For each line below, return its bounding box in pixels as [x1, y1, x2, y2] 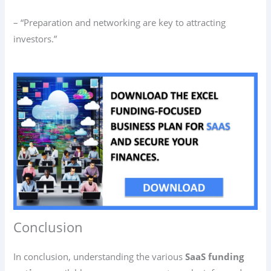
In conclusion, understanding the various [13, 250, 186, 263]
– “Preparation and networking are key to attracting [13, 16, 226, 29]
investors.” [13, 33, 57, 45]
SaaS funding [185, 250, 244, 263]
